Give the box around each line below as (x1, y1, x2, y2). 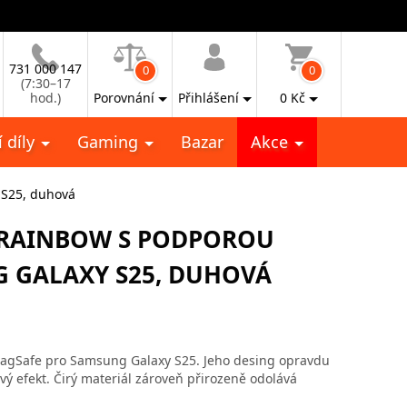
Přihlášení (177, 89, 239, 106)
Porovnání (93, 89, 154, 106)
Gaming (77, 131, 143, 153)
